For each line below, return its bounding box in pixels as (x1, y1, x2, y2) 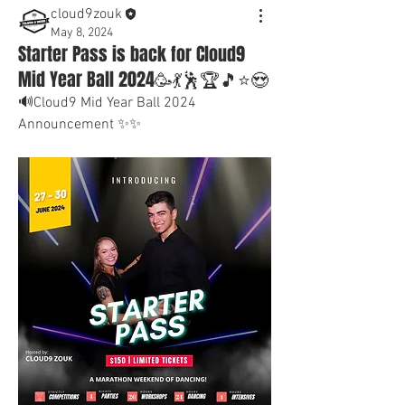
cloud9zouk (51, 5, 122, 24)
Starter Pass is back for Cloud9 (18, 40, 245, 68)
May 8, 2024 (51, 24, 113, 41)
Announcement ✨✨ (18, 115, 141, 134)
